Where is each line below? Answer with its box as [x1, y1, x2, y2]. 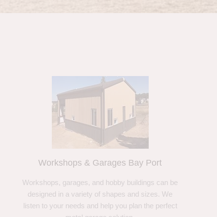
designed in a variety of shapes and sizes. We [28, 190, 173, 199]
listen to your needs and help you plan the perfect [23, 201, 177, 210]
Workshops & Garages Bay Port [38, 158, 162, 168]
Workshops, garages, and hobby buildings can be [22, 178, 178, 187]
